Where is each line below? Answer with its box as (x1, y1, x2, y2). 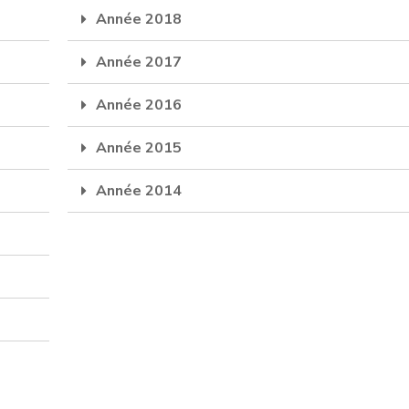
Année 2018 (96, 8, 182, 29)
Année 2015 (96, 137, 182, 158)
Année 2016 (96, 94, 182, 115)
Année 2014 (96, 180, 182, 201)
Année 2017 (96, 51, 182, 72)
